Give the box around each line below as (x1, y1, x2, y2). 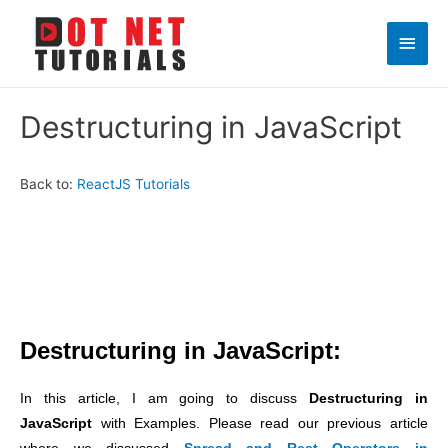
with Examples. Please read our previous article (92, 416, 428, 432)
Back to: (20, 176, 77, 193)
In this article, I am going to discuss (20, 391, 310, 407)
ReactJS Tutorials (77, 176, 190, 193)
